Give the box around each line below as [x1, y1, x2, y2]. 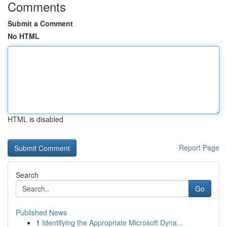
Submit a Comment [8, 18, 73, 28]
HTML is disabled [8, 114, 63, 124]
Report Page [179, 142, 219, 153]
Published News [16, 207, 67, 217]
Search [16, 170, 39, 180]
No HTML [8, 31, 40, 41]
